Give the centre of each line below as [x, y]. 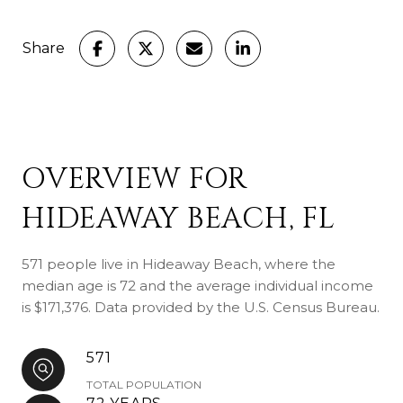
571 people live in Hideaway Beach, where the [179, 264]
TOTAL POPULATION [144, 384]
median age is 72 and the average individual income [197, 285]
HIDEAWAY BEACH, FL [179, 219]
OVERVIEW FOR [134, 179]
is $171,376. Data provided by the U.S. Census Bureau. [201, 307]
